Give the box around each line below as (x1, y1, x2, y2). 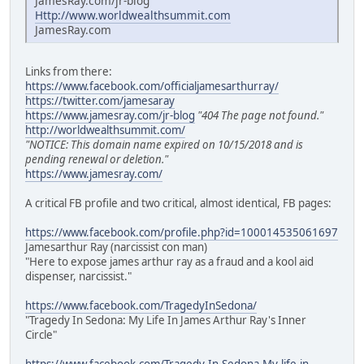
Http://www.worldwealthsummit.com (35, 7, 231, 24)
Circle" (25, 327, 57, 343)
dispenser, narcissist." (25, 269, 132, 284)
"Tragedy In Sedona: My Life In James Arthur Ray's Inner (25, 313, 306, 328)
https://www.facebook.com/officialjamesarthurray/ (25, 79, 279, 94)
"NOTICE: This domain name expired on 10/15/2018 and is (25, 137, 303, 153)
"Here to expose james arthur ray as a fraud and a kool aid (25, 254, 314, 270)
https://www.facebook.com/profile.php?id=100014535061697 (25, 225, 338, 240)
